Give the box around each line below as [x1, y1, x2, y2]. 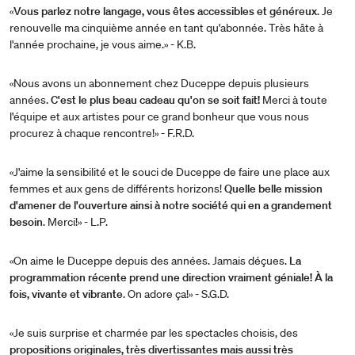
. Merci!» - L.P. [43, 214, 108, 229]
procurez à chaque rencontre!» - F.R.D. [10, 125, 194, 140]
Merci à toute [260, 92, 327, 107]
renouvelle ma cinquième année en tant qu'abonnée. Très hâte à [10, 20, 323, 35]
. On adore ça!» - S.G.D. [123, 286, 229, 301]
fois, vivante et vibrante [10, 286, 123, 301]
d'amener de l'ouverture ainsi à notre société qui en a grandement [10, 197, 332, 212]
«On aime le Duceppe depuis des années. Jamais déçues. [10, 253, 289, 268]
